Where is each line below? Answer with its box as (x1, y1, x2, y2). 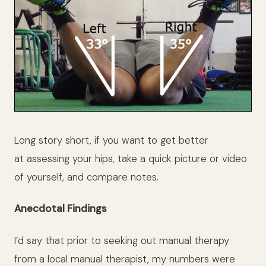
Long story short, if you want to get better (14, 133, 208, 147)
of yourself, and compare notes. (14, 170, 159, 183)
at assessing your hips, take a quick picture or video (14, 151, 247, 165)
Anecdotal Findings (14, 202, 107, 216)
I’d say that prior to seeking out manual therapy (14, 233, 229, 247)
